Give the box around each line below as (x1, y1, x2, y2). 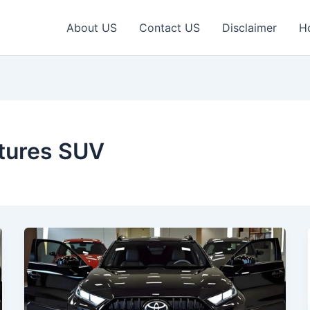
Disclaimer (222, 21, 277, 35)
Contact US (139, 21, 200, 35)
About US (66, 21, 117, 35)
